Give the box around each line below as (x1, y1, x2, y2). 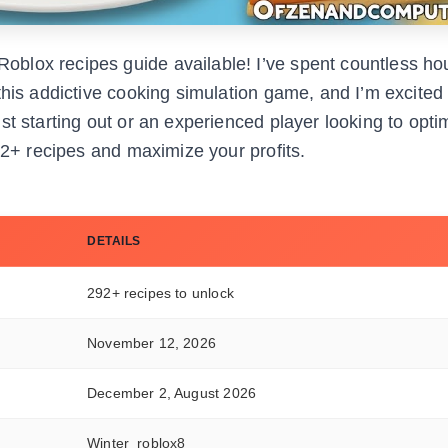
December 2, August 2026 (87, 385, 257, 402)
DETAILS (87, 234, 141, 249)
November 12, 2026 (87, 335, 216, 352)
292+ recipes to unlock (87, 285, 234, 302)
